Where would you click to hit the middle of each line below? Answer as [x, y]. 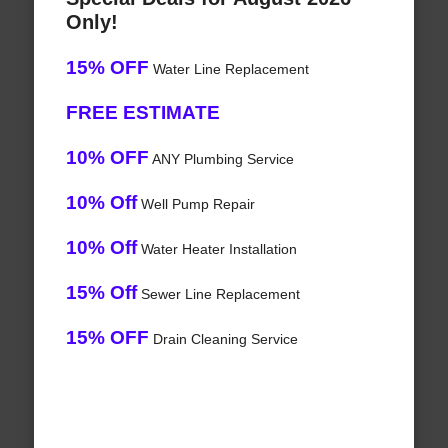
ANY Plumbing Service [221, 159]
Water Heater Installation [216, 249]
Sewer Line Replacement [218, 294]
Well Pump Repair [195, 204]
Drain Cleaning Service [223, 339]
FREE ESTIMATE [142, 113]
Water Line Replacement [228, 69]
